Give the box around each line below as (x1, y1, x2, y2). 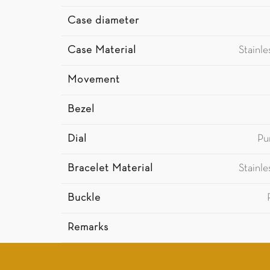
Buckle (67, 193, 101, 203)
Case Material (67, 45, 136, 55)
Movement (67, 75, 120, 85)
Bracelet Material (67, 163, 153, 174)
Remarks (67, 222, 108, 233)
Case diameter (67, 16, 139, 26)
